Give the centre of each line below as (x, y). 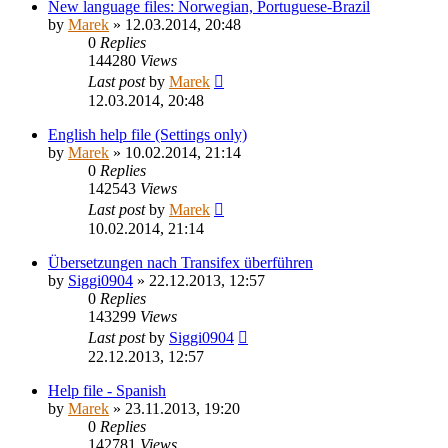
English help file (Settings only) (147, 134)
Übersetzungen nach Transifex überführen (180, 262)
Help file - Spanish (107, 390)
